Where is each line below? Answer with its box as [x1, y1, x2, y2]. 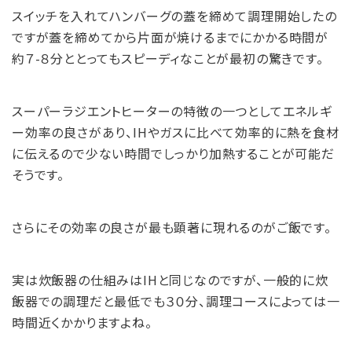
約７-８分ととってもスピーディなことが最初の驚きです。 [12, 49, 324, 68]
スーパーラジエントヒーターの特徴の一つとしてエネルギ [12, 101, 332, 120]
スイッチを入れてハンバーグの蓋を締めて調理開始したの [12, 6, 337, 25]
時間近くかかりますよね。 [12, 313, 152, 332]
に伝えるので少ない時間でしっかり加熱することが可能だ [12, 144, 335, 163]
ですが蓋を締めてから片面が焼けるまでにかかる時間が [12, 27, 328, 46]
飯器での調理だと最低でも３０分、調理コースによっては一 [12, 291, 340, 310]
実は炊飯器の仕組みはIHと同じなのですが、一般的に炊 [12, 270, 328, 289]
